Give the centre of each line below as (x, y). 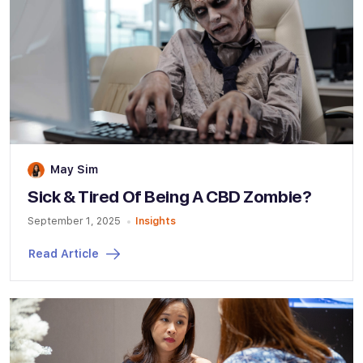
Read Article (64, 253)
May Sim (74, 169)
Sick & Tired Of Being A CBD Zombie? (170, 196)
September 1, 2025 (74, 220)
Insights (155, 220)
